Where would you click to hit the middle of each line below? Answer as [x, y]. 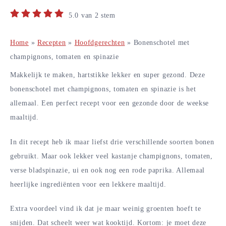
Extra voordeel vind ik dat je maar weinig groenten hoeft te [106, 209]
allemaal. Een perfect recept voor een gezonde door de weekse [110, 103]
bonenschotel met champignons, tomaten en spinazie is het [103, 89]
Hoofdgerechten [100, 42]
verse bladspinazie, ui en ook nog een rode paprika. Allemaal [108, 170]
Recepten [51, 42]
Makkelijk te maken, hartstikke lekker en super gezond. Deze [108, 75]
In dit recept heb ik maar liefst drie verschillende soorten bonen [112, 142]
